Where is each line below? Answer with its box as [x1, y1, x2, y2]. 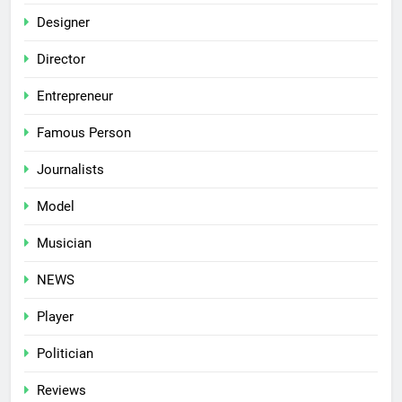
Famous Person [37, 124, 131, 141]
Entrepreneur [37, 87, 113, 104]
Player [37, 308, 74, 325]
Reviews [37, 381, 86, 398]
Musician [37, 234, 92, 251]
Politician [37, 345, 93, 362]
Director [37, 50, 85, 67]
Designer [37, 13, 90, 31]
